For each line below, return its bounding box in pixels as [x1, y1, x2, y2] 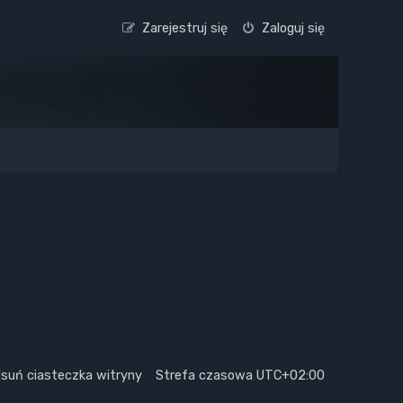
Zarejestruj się [142, 20, 228, 36]
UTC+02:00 [256, 367, 325, 384]
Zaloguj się [262, 20, 325, 36]
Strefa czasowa [156, 367, 256, 384]
